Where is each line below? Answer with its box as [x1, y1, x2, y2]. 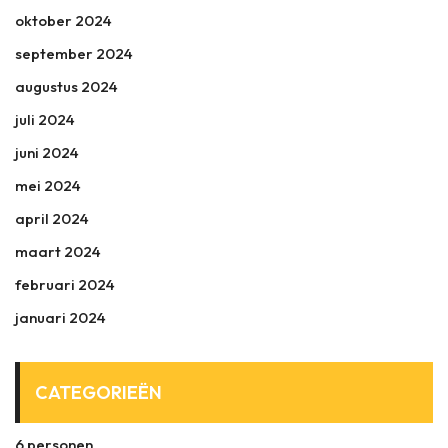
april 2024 [15, 208, 89, 228]
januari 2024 [15, 307, 106, 327]
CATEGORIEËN [35, 380, 162, 404]
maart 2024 [15, 241, 101, 261]
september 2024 [15, 43, 133, 63]
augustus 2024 [15, 76, 118, 96]
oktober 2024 [15, 10, 112, 30]
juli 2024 [15, 109, 75, 129]
